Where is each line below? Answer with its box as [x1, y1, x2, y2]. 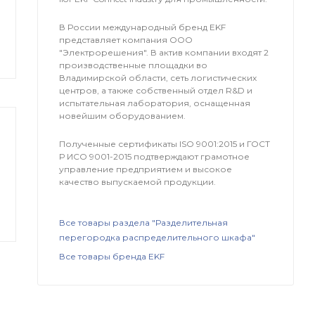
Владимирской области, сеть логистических [59, 72, 257, 83]
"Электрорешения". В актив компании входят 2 [59, 46, 269, 58]
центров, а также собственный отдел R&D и [59, 84, 253, 96]
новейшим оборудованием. [59, 110, 186, 121]
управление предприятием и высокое [59, 163, 233, 174]
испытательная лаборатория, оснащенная [59, 97, 251, 108]
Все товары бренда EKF [59, 251, 165, 262]
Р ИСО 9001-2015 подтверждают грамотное [59, 150, 250, 162]
